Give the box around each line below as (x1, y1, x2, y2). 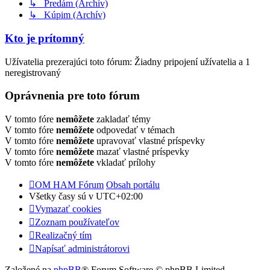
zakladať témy (94, 114, 151, 125)
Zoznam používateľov (35, 217, 119, 228)
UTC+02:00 (96, 191, 143, 202)
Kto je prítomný (5, 32, 84, 45)
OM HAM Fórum (35, 180, 104, 190)
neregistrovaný (5, 67, 61, 78)
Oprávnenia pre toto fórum (5, 89, 140, 102)
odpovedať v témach (94, 125, 175, 136)
